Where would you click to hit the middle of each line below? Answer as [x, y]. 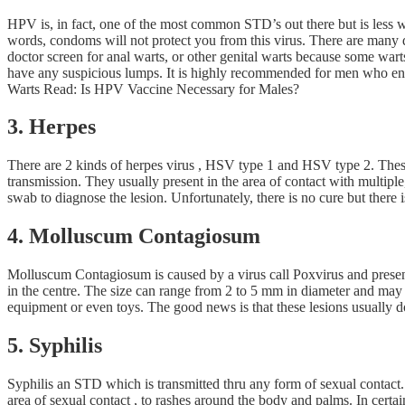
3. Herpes [52, 127]
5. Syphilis [55, 346]
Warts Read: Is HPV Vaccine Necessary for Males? [153, 89]
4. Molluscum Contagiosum [134, 236]
